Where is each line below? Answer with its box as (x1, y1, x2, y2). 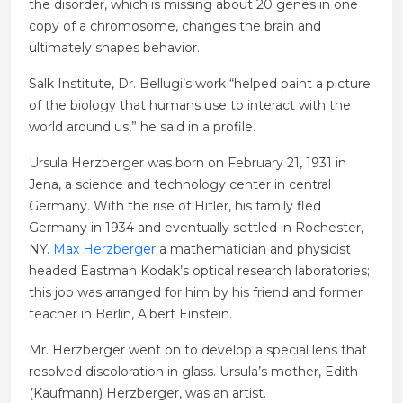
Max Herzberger (53, 241, 156, 258)
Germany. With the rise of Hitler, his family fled (29, 198, 321, 215)
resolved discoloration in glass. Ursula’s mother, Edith (29, 363, 358, 381)
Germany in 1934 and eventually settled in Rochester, (29, 219, 363, 237)
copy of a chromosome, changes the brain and (29, 18, 321, 35)
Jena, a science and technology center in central (29, 176, 331, 193)
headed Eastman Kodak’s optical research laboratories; (29, 263, 370, 280)
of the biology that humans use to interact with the (29, 97, 351, 114)
